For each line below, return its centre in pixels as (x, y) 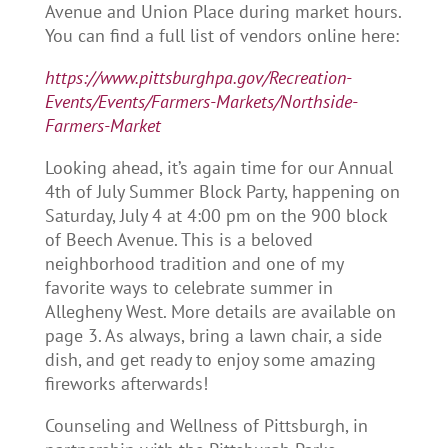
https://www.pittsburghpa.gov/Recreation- (198, 78)
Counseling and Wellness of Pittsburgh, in (206, 426)
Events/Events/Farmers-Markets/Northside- (201, 102)
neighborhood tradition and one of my (193, 264)
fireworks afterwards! (126, 384)
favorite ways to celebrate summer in (188, 288)
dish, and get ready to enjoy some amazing (210, 360)
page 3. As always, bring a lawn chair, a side (213, 336)
